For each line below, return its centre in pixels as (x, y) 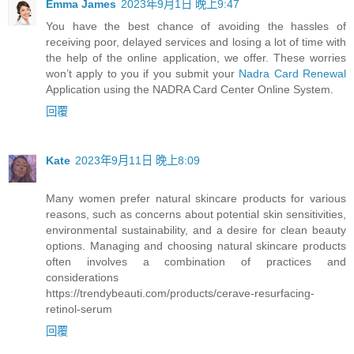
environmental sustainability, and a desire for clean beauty (196, 230)
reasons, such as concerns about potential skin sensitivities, (196, 214)
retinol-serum (79, 309)
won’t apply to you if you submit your (143, 73)
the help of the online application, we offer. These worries (196, 57)
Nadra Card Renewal (293, 73)
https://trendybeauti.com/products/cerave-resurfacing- (180, 293)
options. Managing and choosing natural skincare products (196, 245)
